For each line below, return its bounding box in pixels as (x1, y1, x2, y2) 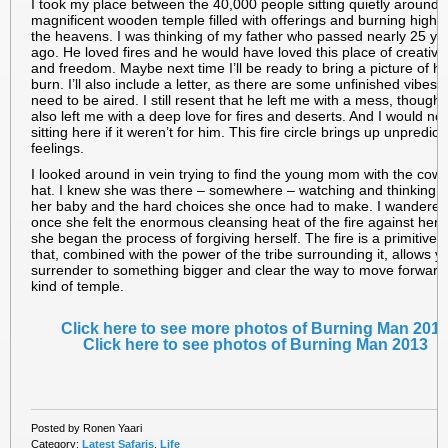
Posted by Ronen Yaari (31, 422, 142, 435)
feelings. (31, 140, 84, 157)
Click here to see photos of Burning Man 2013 (82, 335, 428, 354)
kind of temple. (31, 278, 124, 295)
